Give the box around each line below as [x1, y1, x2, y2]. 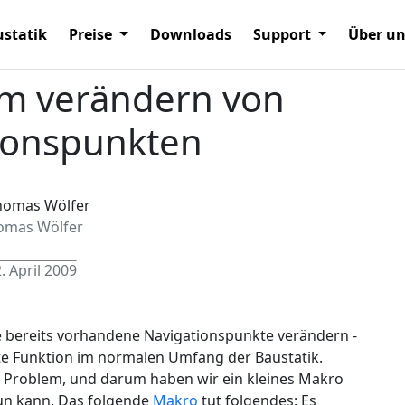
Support [252, 24, 315, 45]
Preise [69, 24, 116, 45]
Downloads [149, 24, 231, 45]
